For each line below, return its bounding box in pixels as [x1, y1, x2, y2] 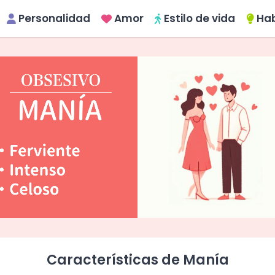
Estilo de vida [164, 11, 235, 26]
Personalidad [18, 11, 90, 26]
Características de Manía [46, 250, 229, 269]
